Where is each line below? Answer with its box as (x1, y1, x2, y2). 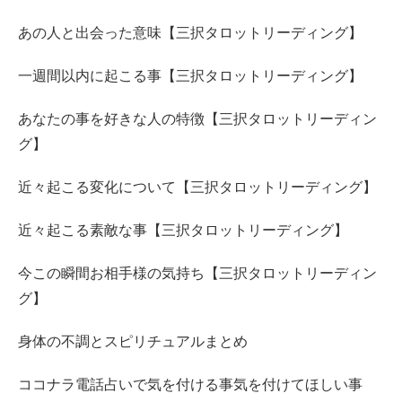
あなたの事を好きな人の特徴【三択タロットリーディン (18, 111, 377, 127)
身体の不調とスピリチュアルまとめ (18, 334, 248, 350)
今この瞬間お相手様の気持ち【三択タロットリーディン (18, 266, 377, 282)
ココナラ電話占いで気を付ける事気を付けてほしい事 (18, 377, 363, 393)
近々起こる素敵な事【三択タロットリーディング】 (18, 223, 348, 239)
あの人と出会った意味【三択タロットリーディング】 (18, 25, 363, 41)
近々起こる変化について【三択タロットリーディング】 (18, 179, 377, 196)
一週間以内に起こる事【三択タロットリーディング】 (18, 68, 363, 84)
